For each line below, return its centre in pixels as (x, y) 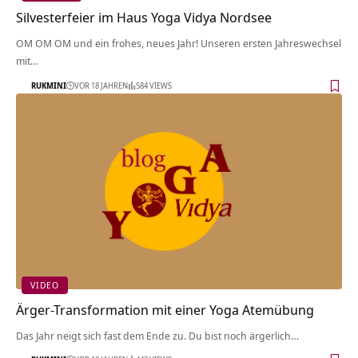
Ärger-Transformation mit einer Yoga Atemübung (165, 309)
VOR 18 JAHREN (101, 85)
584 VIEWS (154, 85)
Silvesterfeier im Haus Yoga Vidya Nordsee (144, 18)
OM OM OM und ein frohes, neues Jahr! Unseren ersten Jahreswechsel (179, 44)
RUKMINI (49, 85)
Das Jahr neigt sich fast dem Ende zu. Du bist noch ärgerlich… (157, 335)
